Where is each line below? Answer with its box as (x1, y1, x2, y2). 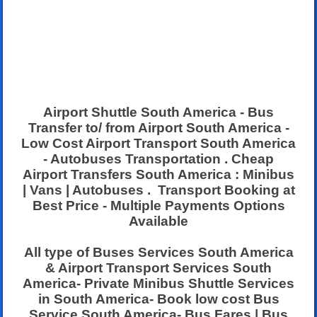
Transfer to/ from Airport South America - (28, 120, 289, 135)
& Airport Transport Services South (45, 260, 272, 275)
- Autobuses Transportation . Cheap (43, 151, 274, 166)
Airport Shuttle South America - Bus (43, 104, 274, 120)
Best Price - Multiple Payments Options (32, 197, 285, 213)
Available (129, 213, 188, 229)
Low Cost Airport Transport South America (21, 135, 296, 151)
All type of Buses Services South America (23, 244, 294, 260)
